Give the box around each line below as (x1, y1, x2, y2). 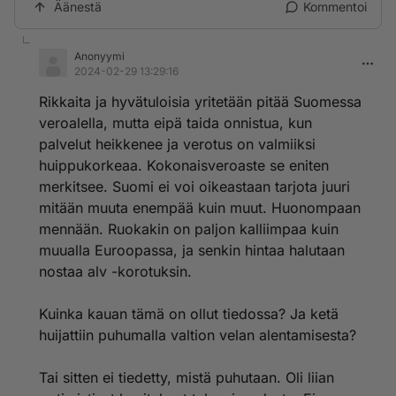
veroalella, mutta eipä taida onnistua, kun (39, 114, 312, 132)
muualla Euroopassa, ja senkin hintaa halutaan (39, 241, 345, 259)
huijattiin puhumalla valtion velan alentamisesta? (39, 326, 356, 344)
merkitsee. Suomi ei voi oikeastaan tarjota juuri (39, 178, 350, 195)
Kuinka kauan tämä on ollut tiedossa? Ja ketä (39, 305, 339, 323)
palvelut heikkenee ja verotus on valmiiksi (39, 135, 316, 153)
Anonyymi (74, 49, 125, 63)
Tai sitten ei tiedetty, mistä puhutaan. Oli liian (39, 369, 334, 386)
